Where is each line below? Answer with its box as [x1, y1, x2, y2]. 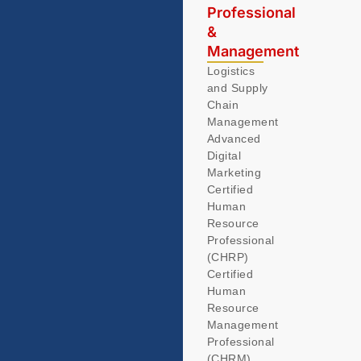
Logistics [206, 64, 255, 78]
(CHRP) [206, 251, 249, 264]
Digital [206, 149, 242, 163]
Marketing [206, 166, 262, 180]
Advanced [206, 132, 261, 146]
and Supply [206, 81, 268, 95]
